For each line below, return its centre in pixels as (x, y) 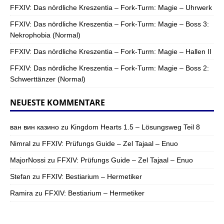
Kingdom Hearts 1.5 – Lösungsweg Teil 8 (135, 127)
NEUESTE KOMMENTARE (57, 102)
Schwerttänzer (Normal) (48, 79)
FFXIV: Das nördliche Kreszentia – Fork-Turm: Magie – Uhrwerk (111, 7)
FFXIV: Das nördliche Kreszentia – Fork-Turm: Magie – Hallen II (111, 51)
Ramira (21, 193)
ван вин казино (34, 127)
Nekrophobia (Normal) (45, 35)
